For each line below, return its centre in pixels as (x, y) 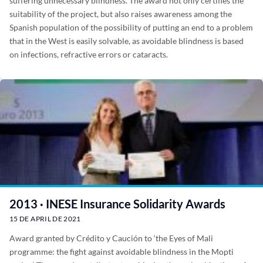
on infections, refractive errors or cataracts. (89, 54)
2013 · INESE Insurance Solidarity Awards (117, 204)
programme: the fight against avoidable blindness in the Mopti (122, 252)
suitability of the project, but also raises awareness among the (121, 14)
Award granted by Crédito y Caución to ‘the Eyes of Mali (111, 238)
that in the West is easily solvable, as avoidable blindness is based (127, 41)
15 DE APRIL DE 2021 (45, 219)
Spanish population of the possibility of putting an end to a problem (131, 27)
